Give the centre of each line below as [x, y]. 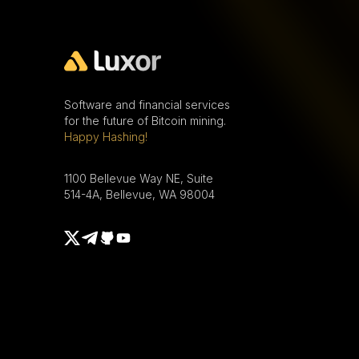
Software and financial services [147, 104]
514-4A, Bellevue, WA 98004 [139, 194]
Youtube [140, 238]
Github [119, 238]
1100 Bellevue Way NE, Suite [139, 178]
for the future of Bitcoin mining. [145, 120]
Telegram [108, 237]
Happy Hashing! [106, 136]
